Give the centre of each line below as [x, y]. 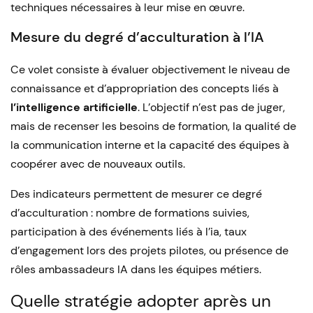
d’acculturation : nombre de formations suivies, [130, 213]
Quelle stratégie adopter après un [141, 301]
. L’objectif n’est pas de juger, [211, 107]
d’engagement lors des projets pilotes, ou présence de [150, 250]
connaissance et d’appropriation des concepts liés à [145, 88]
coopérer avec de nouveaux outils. [98, 164]
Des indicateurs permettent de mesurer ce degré [136, 194]
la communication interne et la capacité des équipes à [150, 145]
